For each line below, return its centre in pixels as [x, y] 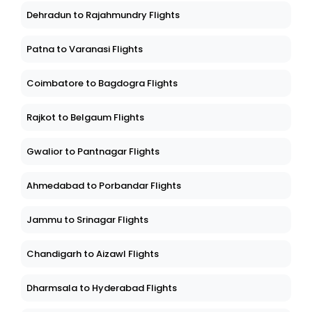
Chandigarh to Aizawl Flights [93, 254]
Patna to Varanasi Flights [85, 49]
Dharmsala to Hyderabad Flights [102, 288]
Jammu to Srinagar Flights [87, 220]
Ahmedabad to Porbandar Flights [104, 186]
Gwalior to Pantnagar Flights [93, 152]
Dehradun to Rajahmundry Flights [103, 15]
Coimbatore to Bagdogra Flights [102, 84]
